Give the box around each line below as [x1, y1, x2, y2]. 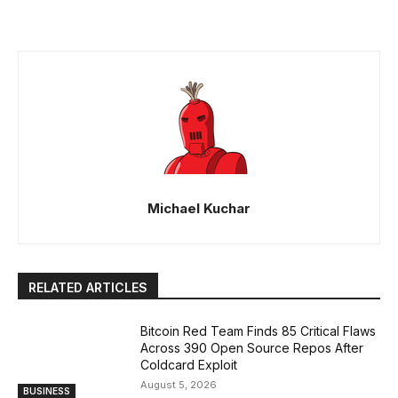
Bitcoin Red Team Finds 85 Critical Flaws [140, 323, 377, 339]
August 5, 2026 [140, 378, 218, 392]
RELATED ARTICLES [28, 280, 147, 296]
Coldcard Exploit [140, 357, 238, 373]
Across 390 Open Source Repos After [140, 340, 364, 356]
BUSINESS [23, 385, 70, 396]
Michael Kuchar [147, 200, 251, 218]
